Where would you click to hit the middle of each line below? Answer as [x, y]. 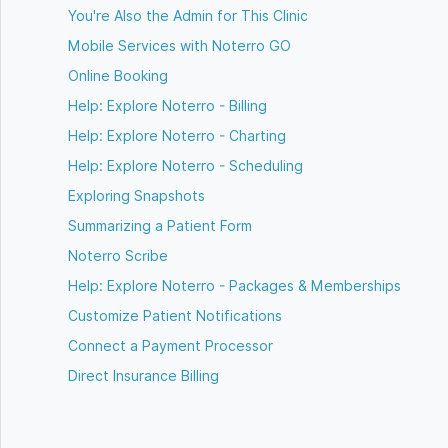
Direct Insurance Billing [144, 376]
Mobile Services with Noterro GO [180, 46]
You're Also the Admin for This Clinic [188, 16]
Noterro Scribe [118, 256]
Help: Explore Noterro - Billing [168, 106]
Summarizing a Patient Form [160, 226]
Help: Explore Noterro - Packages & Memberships [235, 286]
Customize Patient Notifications [175, 316]
